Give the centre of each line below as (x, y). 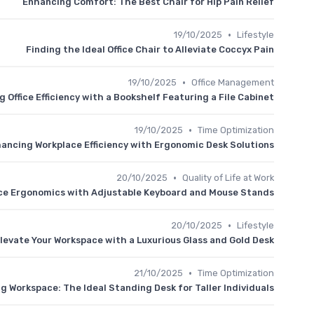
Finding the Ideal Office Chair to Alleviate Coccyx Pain (150, 49)
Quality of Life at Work (228, 178)
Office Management (233, 82)
